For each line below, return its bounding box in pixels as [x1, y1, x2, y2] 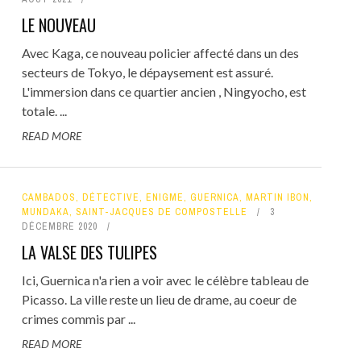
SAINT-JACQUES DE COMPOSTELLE [75, 205, 247, 218]
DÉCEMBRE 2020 [21, 220, 98, 233]
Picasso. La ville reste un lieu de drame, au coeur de [21, 292, 297, 307]
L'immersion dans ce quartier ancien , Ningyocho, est [21, 84, 306, 99]
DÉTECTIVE [81, 191, 139, 204]
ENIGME [145, 191, 184, 204]
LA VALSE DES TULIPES [21, 240, 157, 264]
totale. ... [21, 103, 67, 118]
